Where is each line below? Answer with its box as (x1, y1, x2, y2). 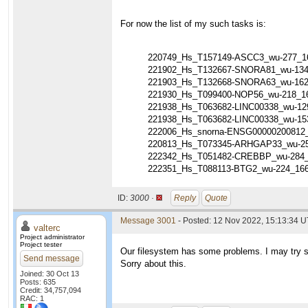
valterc (34, 223, 60, 233)
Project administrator (20, 233, 85, 241)
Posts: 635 (20, 278, 56, 286)
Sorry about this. (120, 258, 186, 269)
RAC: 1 (20, 294, 44, 302)
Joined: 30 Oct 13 (20, 269, 79, 278)
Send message (23, 254, 80, 263)
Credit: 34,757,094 (20, 286, 81, 294)
